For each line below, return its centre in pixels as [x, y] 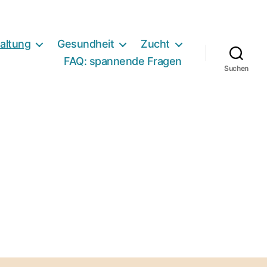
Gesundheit [86, 44]
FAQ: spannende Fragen [123, 61]
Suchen [236, 69]
